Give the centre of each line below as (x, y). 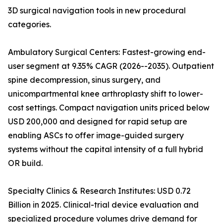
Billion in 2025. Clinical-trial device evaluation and (103, 205)
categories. (29, 25)
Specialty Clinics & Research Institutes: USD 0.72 (99, 191)
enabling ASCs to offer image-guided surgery (96, 136)
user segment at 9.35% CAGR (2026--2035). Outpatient (111, 66)
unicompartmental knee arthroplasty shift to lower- (106, 94)
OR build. (25, 163)
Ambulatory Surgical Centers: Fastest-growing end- (107, 52)
